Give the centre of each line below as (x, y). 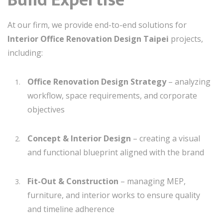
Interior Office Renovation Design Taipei (88, 39)
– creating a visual (166, 138)
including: (25, 53)
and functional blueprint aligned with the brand (116, 152)
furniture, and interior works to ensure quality (114, 195)
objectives (46, 110)
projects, (186, 39)
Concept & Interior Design (79, 138)
